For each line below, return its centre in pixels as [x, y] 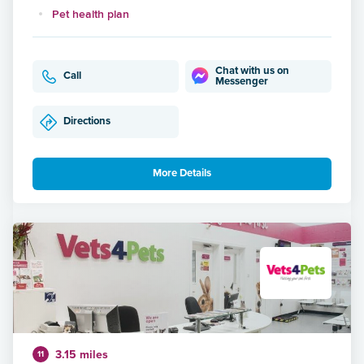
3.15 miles [82, 354]
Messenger [242, 81]
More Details [182, 173]
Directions [87, 121]
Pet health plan [91, 13]
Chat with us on [253, 70]
